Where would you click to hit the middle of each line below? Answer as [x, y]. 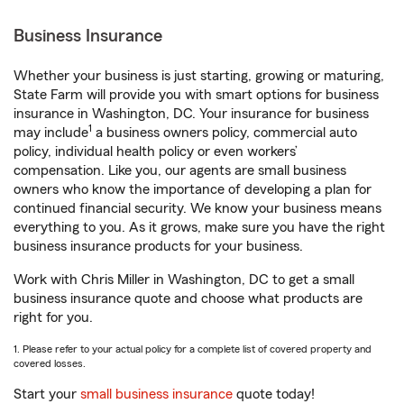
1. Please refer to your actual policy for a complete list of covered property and [193, 349]
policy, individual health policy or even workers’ [156, 151]
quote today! [274, 394]
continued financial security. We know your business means [197, 208]
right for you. [53, 317]
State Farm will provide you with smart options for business [196, 95]
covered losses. [50, 363]
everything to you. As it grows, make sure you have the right [199, 227]
